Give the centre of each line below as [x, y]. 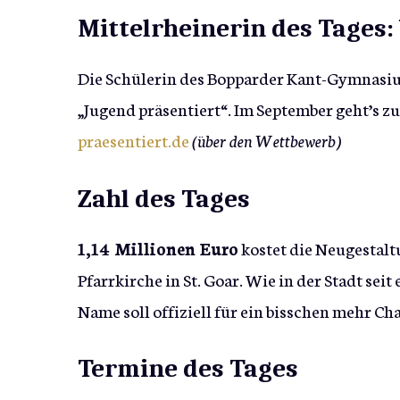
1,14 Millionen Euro [158, 247]
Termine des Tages [188, 369]
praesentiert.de [133, 140]
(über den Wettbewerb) [267, 140]
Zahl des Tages [164, 198]
